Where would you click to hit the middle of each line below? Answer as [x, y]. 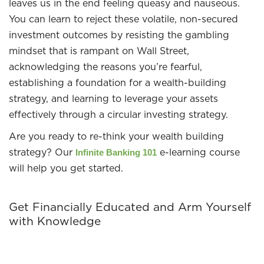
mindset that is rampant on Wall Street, [99, 51]
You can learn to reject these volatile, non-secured [123, 19]
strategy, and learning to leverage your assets [113, 98]
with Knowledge [55, 221]
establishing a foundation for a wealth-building [118, 82]
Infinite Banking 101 [116, 152]
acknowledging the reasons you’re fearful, [105, 67]
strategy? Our [42, 152]
